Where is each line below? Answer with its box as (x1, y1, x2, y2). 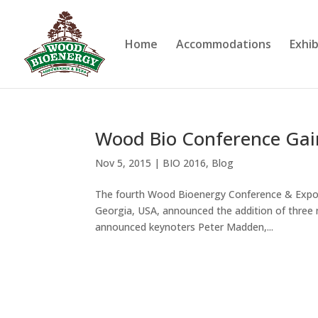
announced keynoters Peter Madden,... (95, 220, 274, 234)
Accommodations (176, 36, 271, 52)
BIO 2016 (163, 156, 207, 170)
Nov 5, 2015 (95, 156, 152, 170)
